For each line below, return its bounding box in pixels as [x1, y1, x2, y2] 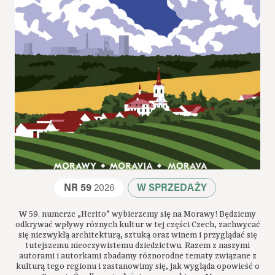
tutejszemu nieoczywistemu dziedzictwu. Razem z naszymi [25, 239, 250, 251]
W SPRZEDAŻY [136, 183, 207, 193]
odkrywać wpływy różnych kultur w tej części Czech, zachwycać [15, 219, 260, 230]
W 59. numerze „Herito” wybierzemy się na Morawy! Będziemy [19, 208, 256, 220]
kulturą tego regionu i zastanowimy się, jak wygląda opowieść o [15, 260, 260, 272]
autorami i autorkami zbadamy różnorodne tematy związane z [18, 250, 257, 261]
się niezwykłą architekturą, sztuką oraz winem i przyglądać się [18, 229, 257, 241]
